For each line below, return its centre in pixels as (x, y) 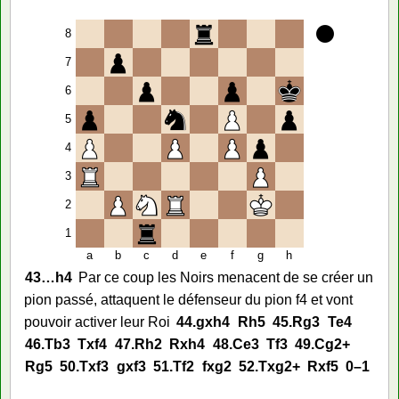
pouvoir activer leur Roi (97, 322)
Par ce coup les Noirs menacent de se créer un (226, 277)
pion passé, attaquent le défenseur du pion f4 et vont (188, 299)
